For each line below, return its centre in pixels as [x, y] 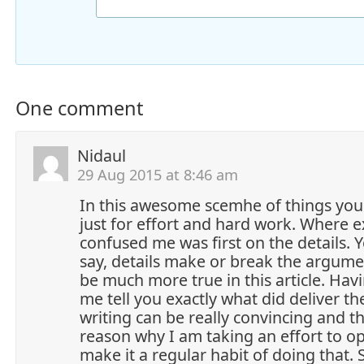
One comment [79, 108]
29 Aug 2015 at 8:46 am [158, 174]
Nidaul [102, 155]
